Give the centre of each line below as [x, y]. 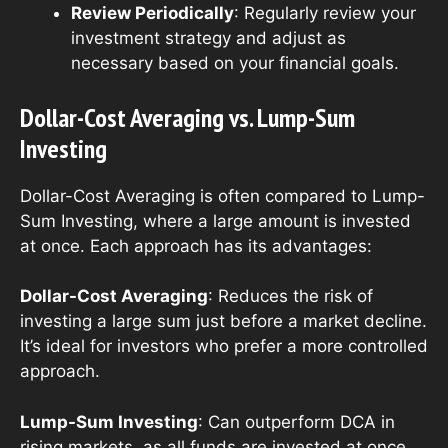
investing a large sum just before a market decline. [223, 321]
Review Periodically [152, 13]
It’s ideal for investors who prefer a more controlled [224, 346]
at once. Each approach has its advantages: [196, 245]
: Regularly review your [325, 13]
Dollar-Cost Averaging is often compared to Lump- [222, 195]
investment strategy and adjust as [208, 38]
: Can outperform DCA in [296, 421]
